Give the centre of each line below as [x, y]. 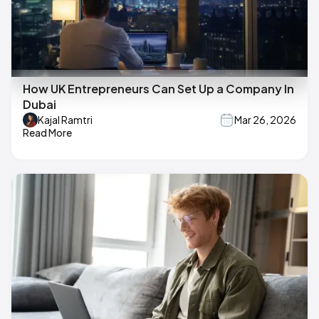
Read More [47, 132]
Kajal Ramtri [65, 120]
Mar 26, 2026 [265, 120]
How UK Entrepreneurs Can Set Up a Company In [158, 88]
